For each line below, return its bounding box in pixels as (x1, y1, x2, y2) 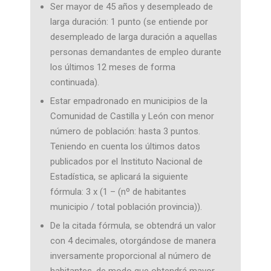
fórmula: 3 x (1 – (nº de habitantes (50, 186, 186, 197)
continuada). (50, 77, 99, 88)
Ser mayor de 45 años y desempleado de (50, 1, 213, 12)
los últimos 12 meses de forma (50, 62, 175, 73)
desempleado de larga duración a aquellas (50, 31, 217, 42)
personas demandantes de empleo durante (50, 47, 221, 57)
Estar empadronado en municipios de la (50, 96, 207, 106)
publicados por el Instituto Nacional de (50, 156, 203, 167)
